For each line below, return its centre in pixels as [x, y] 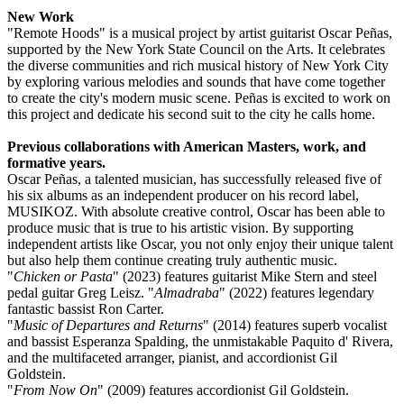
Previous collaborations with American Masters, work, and [187, 146]
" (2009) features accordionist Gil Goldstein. [223, 390]
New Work [41, 16]
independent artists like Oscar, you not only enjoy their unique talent [200, 243]
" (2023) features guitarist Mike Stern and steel [245, 276]
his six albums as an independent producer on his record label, [183, 195]
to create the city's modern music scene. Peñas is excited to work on [199, 97]
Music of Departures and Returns [108, 325]
